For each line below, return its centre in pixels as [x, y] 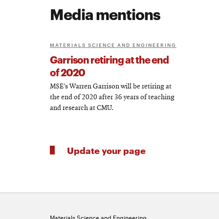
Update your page [106, 150]
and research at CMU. [82, 109]
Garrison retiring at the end [109, 59]
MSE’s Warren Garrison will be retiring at [111, 87]
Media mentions [105, 14]
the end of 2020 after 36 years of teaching [112, 98]
